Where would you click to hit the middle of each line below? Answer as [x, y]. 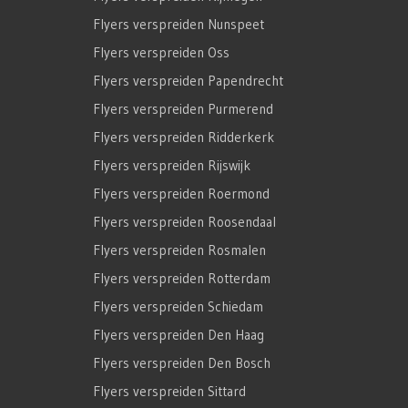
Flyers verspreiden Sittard [169, 392]
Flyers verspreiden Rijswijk [172, 166]
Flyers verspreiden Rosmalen [179, 250]
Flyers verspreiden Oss [161, 53]
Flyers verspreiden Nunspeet [178, 25]
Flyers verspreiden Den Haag [178, 335]
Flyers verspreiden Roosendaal [184, 222]
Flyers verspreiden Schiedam [178, 307]
